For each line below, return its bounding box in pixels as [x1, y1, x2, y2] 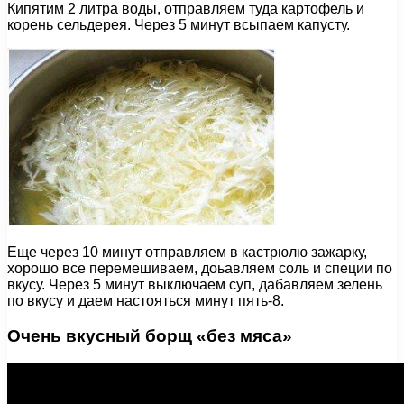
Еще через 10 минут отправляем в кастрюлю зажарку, [7, 244, 367, 261]
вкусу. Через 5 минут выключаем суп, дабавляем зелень [7, 277, 382, 293]
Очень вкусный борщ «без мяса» [7, 326, 292, 345]
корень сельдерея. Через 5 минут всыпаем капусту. [7, 17, 350, 33]
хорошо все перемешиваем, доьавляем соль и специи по [7, 261, 392, 277]
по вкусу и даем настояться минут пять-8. [7, 293, 284, 309]
